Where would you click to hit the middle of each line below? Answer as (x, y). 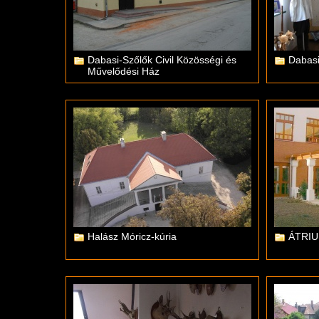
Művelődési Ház (124, 71)
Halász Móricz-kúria (132, 236)
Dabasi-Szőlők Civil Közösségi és (162, 60)
